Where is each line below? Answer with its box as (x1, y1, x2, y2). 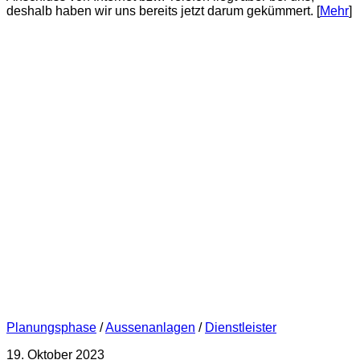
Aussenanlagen (105, 320, 195, 334)
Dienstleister (205, 320, 276, 334)
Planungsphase (6, 320, 96, 334)
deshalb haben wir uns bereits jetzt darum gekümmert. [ (6, 3, 320, 18)
